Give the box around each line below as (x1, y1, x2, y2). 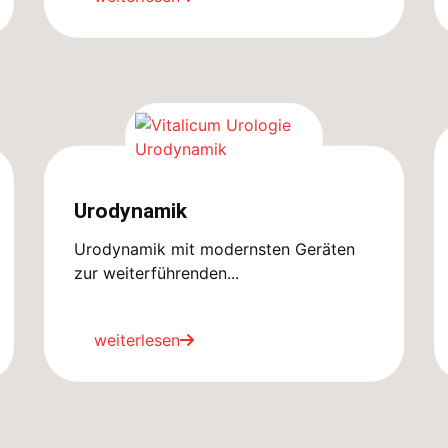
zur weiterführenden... (74, 262, 239, 283)
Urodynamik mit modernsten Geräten (74, 238, 355, 259)
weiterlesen (94, 329, 180, 350)
